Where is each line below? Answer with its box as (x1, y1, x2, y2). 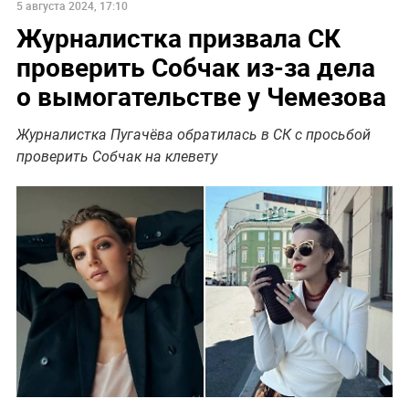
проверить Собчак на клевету (16, 148, 217, 166)
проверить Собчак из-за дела (16, 49, 375, 85)
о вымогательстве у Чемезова (16, 79, 386, 114)
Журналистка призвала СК (16, 20, 341, 56)
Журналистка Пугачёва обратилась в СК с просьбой (16, 126, 371, 144)
